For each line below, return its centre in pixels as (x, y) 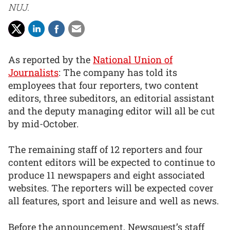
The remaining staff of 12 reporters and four (106, 150)
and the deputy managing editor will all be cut (112, 111)
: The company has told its (118, 72)
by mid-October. (43, 123)
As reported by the (51, 59)
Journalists (33, 72)
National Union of (133, 59)
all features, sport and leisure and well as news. (113, 201)
